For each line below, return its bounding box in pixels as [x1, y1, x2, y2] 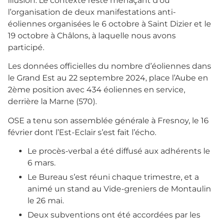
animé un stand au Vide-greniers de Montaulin [27, 184, 211, 193]
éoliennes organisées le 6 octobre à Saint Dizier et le [8, 19, 211, 28]
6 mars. [27, 158, 55, 167]
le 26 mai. [27, 195, 64, 205]
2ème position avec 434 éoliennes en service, [8, 85, 185, 95]
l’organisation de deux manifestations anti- [8, 7, 176, 17]
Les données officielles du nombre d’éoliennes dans [8, 61, 211, 71]
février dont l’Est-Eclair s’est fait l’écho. [8, 127, 156, 137]
